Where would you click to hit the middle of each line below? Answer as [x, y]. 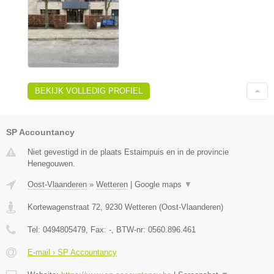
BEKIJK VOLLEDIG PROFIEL [89, 91]
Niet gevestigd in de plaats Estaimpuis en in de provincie [128, 152]
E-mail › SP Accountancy [72, 252]
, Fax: [97, 229]
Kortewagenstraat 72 [64, 207]
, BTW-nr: [130, 229]
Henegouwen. [51, 163]
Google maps [159, 184]
